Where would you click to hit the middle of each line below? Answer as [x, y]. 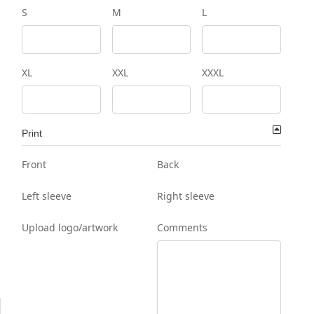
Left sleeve [47, 196]
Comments [182, 228]
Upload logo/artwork [70, 228]
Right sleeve [186, 196]
